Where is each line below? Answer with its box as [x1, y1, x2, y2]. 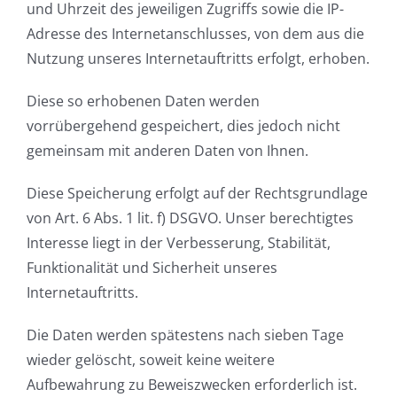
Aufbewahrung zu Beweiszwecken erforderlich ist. [27, 374, 357, 394]
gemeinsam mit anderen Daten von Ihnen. [27, 140, 308, 160]
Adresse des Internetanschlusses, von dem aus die [27, 23, 364, 43]
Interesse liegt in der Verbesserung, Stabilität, [27, 232, 331, 253]
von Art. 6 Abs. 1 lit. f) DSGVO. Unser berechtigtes [27, 207, 354, 228]
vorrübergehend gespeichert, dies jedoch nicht [27, 115, 340, 136]
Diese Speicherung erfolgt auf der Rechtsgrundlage [27, 183, 368, 203]
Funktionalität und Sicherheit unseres [27, 257, 277, 277]
